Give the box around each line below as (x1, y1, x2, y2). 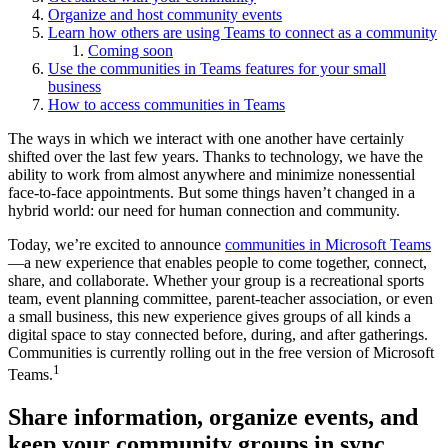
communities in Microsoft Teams (225, 235, 431, 253)
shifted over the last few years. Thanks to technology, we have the (8, 147, 423, 165)
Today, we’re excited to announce (8, 235, 225, 253)
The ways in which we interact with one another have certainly (8, 129, 404, 147)
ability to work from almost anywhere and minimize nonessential (8, 165, 415, 183)
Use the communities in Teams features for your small (48, 59, 386, 77)
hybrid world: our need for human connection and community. (8, 201, 400, 219)
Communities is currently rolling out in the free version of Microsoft (8, 343, 434, 361)
